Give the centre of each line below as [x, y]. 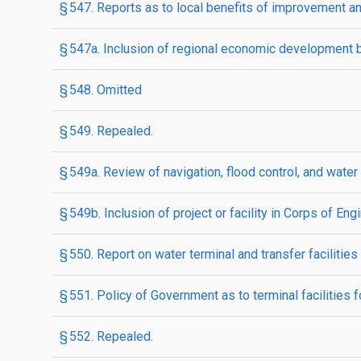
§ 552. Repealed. [106, 336]
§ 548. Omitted [101, 90]
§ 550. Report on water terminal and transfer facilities [209, 254]
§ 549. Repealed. [106, 131]
